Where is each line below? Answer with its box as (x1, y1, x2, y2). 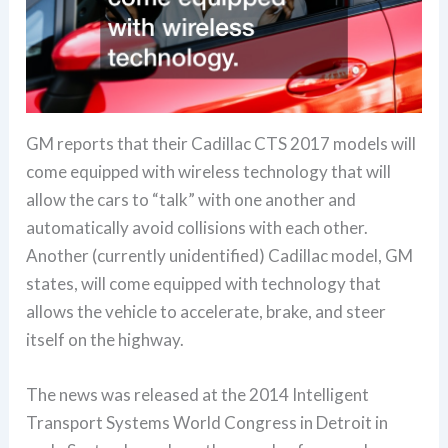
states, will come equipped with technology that (26, 272, 382, 294)
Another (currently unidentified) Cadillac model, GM (26, 244, 414, 266)
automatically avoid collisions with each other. (26, 216, 369, 238)
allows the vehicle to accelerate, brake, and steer (26, 300, 387, 322)
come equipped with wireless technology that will (26, 160, 392, 182)
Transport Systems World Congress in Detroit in (26, 411, 389, 433)
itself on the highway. (26, 328, 185, 350)
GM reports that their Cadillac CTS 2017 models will (26, 132, 417, 154)
